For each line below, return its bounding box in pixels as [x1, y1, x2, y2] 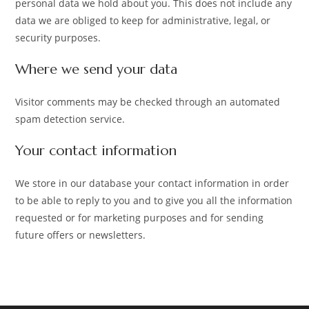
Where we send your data [15, 60, 178, 78]
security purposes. [15, 30, 101, 44]
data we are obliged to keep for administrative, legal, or [15, 13, 271, 27]
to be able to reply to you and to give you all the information [15, 193, 293, 207]
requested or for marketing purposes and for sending [15, 210, 264, 224]
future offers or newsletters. [15, 228, 146, 241]
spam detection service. [15, 112, 126, 126]
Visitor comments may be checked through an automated [15, 94, 281, 108]
